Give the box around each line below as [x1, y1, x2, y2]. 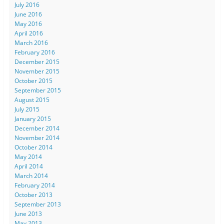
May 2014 [14, 152, 42, 161]
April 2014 [14, 161, 43, 170]
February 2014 [14, 180, 55, 189]
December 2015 [14, 57, 59, 66]
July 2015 [14, 104, 39, 113]
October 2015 [14, 76, 52, 85]
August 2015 [14, 95, 49, 104]
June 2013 [14, 209, 42, 218]
